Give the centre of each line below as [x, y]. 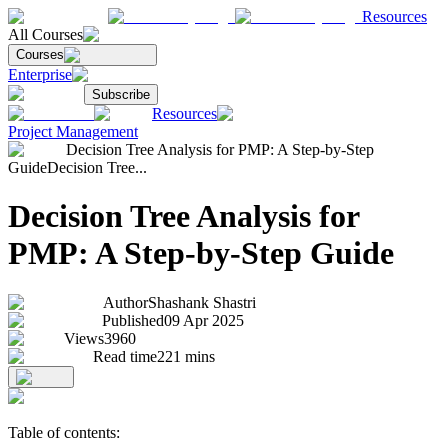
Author [125, 302]
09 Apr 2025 [204, 320]
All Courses [45, 34]
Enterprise [40, 74]
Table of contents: [64, 432]
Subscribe [121, 94]
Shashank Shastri [202, 302]
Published [133, 320]
